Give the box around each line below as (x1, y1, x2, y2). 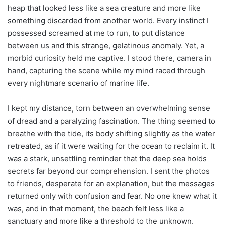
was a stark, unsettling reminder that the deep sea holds (8, 154, 207, 164)
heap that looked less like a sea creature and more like (8, 3, 201, 13)
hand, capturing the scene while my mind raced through (8, 66, 205, 76)
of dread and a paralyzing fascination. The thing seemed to (8, 116, 215, 126)
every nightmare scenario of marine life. (8, 78, 149, 88)
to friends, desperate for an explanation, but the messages (8, 179, 215, 189)
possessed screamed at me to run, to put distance (8, 28, 185, 38)
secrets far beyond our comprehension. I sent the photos (8, 166, 210, 176)
